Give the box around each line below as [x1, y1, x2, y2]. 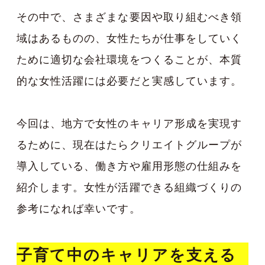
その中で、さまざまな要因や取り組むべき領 [17, 10, 242, 23]
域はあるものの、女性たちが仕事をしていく [17, 31, 242, 44]
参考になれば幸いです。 [17, 202, 141, 215]
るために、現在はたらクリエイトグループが [17, 138, 242, 151]
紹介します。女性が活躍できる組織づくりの [17, 180, 242, 193]
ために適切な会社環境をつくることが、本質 [17, 53, 242, 66]
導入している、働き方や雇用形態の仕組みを [17, 159, 242, 172]
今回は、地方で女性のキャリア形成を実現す [17, 117, 242, 130]
